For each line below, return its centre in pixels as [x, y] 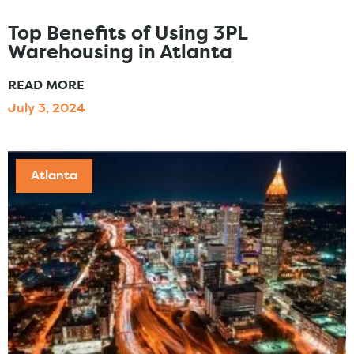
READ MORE [46, 87]
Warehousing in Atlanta [120, 54]
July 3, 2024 [47, 109]
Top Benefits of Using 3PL [128, 35]
